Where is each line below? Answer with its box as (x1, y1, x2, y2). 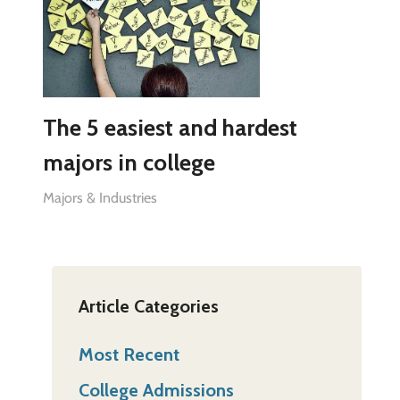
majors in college (42, 147, 215, 177)
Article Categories (78, 295, 219, 317)
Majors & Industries (42, 188, 157, 206)
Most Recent (78, 343, 179, 365)
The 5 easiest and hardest (42, 112, 297, 142)
